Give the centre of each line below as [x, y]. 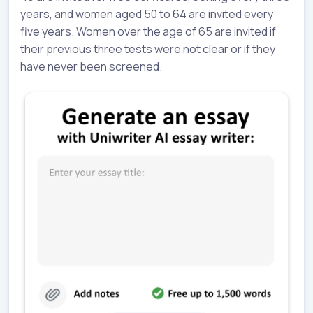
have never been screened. [91, 67]
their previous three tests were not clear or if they [148, 49]
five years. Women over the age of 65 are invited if [148, 32]
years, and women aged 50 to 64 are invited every [147, 14]
